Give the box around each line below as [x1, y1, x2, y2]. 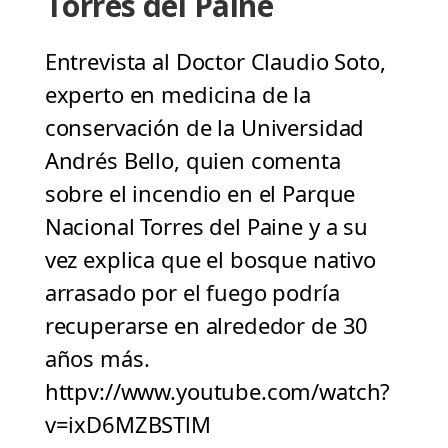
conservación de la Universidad [44, 112, 365, 143]
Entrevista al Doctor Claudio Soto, [44, 46, 386, 77]
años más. [44, 343, 150, 374]
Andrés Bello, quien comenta [44, 145, 341, 176]
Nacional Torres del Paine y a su [44, 211, 368, 242]
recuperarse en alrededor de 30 [44, 310, 369, 341]
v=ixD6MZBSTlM [44, 409, 211, 440]
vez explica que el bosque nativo [44, 244, 376, 275]
